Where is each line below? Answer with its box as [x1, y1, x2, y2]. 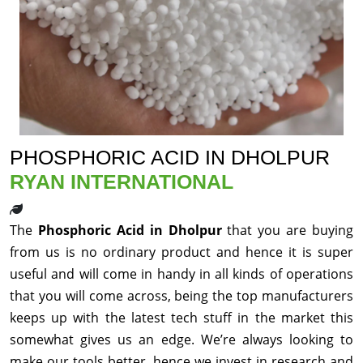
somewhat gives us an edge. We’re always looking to [10, 331, 353, 349]
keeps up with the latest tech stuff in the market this [10, 309, 353, 327]
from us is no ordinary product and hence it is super [10, 243, 353, 262]
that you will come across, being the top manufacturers [10, 287, 353, 305]
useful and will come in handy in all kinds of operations [10, 265, 353, 284]
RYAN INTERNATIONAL [10, 170, 233, 194]
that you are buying [227, 221, 353, 240]
